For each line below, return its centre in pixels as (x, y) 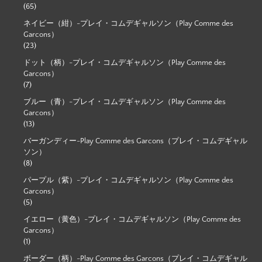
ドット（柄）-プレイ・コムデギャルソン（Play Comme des (125, 62)
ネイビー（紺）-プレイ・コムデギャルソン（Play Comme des (128, 23)
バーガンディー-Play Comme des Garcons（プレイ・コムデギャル (135, 141)
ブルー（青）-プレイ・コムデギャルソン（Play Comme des (125, 101)
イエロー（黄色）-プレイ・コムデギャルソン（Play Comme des (132, 219)
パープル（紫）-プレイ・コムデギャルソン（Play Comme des (128, 180)
